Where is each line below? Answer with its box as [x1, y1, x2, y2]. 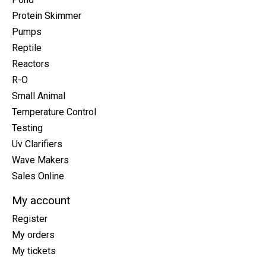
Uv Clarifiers [12, 138, 62, 150]
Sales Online [12, 170, 64, 182]
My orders [12, 229, 55, 240]
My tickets [12, 245, 56, 256]
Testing [12, 122, 43, 134]
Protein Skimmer [12, 10, 81, 22]
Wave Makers [12, 154, 69, 166]
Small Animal [12, 90, 65, 102]
